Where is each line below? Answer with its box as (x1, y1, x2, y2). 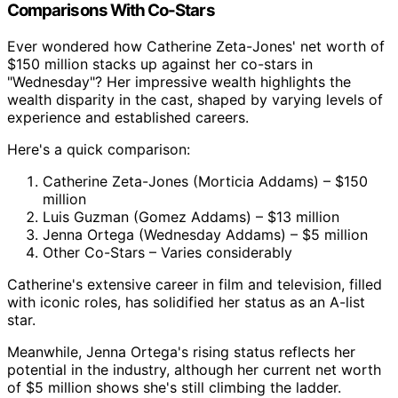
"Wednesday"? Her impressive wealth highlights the (7, 72, 351, 91)
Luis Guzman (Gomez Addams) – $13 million (43, 207, 339, 226)
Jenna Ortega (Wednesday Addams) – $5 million (43, 225, 368, 243)
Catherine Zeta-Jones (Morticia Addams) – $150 (43, 171, 368, 190)
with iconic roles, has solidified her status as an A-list (7, 292, 365, 311)
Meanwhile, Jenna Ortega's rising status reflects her (7, 342, 355, 361)
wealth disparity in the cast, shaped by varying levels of (7, 90, 383, 108)
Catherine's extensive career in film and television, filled (7, 275, 382, 293)
